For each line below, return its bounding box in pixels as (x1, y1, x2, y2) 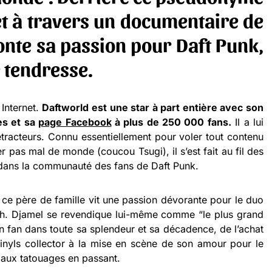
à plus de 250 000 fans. (111, 116, 231, 129)
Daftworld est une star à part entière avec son (42, 101, 264, 114)
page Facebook (38, 116, 112, 129)
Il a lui (231, 116, 264, 129)
